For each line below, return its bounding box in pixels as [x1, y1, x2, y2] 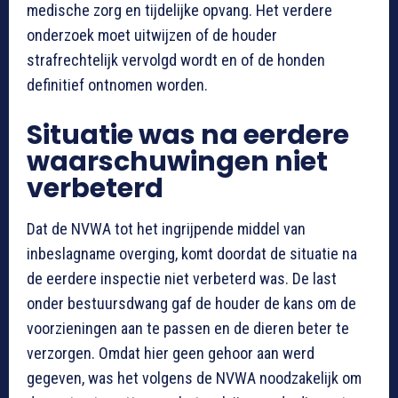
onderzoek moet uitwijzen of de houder [27, 26, 277, 45]
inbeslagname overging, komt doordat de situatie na [27, 244, 357, 264]
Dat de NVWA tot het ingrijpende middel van [27, 219, 306, 239]
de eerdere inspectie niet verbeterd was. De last [27, 269, 337, 289]
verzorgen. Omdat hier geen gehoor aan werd [27, 344, 314, 363]
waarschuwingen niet [27, 143, 328, 181]
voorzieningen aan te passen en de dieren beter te [27, 319, 349, 338]
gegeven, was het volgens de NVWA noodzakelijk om [27, 369, 362, 388]
